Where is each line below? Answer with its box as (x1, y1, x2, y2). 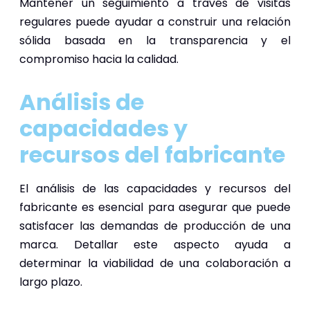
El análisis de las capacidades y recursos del (19, 180, 291, 197)
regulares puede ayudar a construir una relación (19, 13, 291, 30)
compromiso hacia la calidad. (19, 51, 179, 67)
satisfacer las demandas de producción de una (19, 217, 291, 234)
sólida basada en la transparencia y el (19, 32, 291, 48)
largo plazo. (19, 273, 82, 290)
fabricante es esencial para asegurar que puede (19, 199, 291, 215)
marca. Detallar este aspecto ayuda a (19, 236, 291, 253)
